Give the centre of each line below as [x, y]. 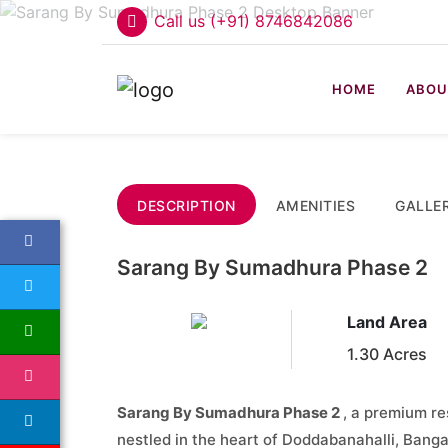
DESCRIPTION [186, 205]
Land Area [386, 322]
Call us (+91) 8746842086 [253, 21]
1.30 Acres [386, 354]
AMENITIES [315, 205]
